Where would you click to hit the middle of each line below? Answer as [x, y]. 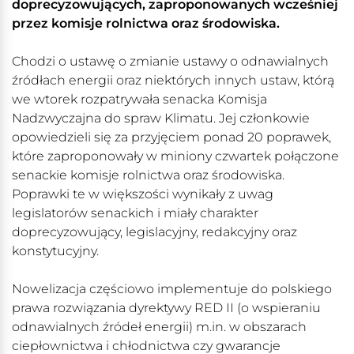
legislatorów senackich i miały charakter [135, 213]
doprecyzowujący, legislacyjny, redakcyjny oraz [154, 232]
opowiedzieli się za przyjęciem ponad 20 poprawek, [171, 137]
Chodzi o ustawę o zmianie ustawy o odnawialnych [170, 62]
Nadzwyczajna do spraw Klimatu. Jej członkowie [161, 119]
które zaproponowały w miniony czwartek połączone [175, 156]
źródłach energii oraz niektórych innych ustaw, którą [173, 81]
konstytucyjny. [55, 251]
